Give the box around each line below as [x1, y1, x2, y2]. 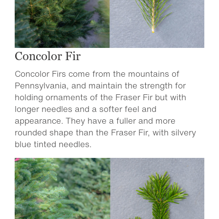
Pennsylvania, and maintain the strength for [15, 79, 186, 91]
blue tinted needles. [15, 138, 91, 150]
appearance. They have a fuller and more [15, 114, 175, 127]
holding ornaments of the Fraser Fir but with [15, 91, 186, 103]
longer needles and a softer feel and [15, 103, 156, 115]
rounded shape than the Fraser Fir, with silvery [15, 126, 196, 138]
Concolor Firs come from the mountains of [15, 67, 179, 80]
